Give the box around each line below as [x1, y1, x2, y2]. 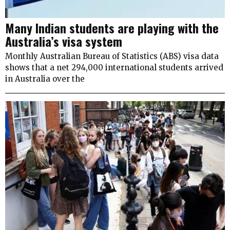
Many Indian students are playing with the [5, 18, 219, 37]
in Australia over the [5, 74, 85, 84]
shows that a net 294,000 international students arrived [5, 63, 223, 72]
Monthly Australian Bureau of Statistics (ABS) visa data [5, 51, 219, 61]
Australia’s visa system [5, 32, 122, 50]
